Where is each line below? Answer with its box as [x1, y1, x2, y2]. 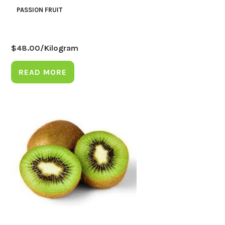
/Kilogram [40, 43, 79, 53]
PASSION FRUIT [16, 6, 62, 14]
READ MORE [19, 67, 67, 77]
